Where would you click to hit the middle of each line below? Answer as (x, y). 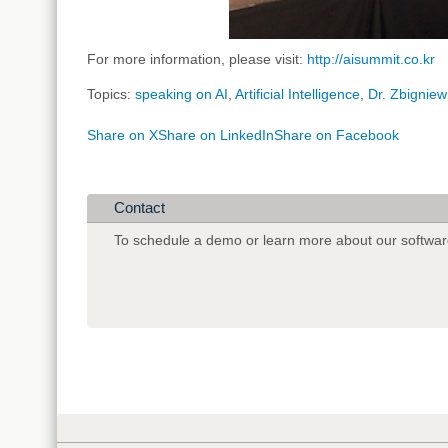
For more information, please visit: (197, 59)
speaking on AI (181, 94)
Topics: (111, 94)
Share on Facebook (336, 135)
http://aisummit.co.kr (371, 59)
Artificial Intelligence (297, 94)
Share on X (122, 135)
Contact (139, 208)
